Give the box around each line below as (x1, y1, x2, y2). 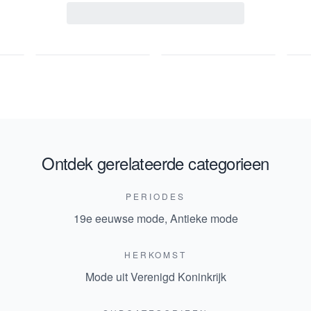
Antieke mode (169, 210, 238, 227)
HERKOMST (124, 249, 187, 261)
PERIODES (126, 190, 185, 203)
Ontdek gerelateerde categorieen (42, 151, 269, 176)
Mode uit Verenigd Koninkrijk (85, 269, 226, 285)
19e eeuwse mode (73, 210, 165, 227)
